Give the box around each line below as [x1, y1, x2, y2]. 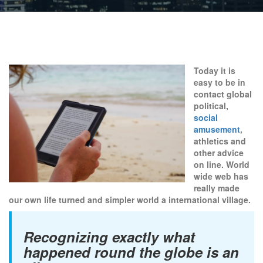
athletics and [194, 135, 246, 147]
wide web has [194, 170, 248, 182]
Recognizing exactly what [23, 227, 195, 247]
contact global [194, 88, 252, 100]
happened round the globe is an [23, 242, 239, 262]
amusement [194, 123, 240, 135]
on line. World [194, 159, 249, 170]
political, [194, 100, 228, 112]
